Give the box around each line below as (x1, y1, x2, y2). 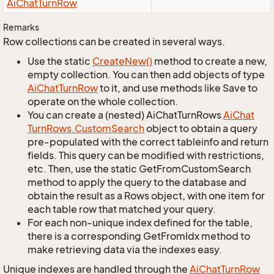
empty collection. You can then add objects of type (28, 68, 265, 81)
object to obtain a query (144, 122, 257, 135)
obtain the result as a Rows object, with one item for (28, 190, 265, 202)
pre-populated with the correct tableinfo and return (28, 136, 268, 148)
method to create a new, (152, 55, 267, 67)
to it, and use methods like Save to (98, 82, 257, 94)
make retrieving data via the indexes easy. (28, 243, 222, 256)
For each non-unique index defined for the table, (28, 217, 253, 229)
